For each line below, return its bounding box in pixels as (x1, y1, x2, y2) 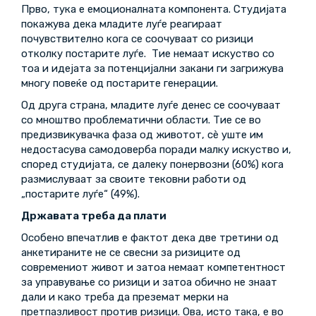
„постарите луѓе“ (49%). (21, 188, 140, 200)
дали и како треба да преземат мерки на (21, 291, 229, 303)
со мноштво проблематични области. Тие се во (21, 114, 261, 126)
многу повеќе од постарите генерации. (21, 77, 218, 90)
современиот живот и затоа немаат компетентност (21, 261, 286, 274)
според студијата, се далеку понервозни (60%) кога (21, 158, 284, 171)
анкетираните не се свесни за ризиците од (21, 246, 241, 259)
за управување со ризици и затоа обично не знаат (21, 276, 277, 288)
